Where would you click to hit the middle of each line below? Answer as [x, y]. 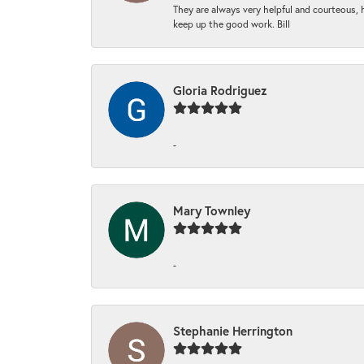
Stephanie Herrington [233, 330]
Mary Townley [212, 210]
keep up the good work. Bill [232, 23]
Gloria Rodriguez [220, 90]
